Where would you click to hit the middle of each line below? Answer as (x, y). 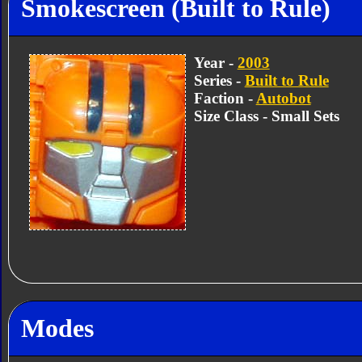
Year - (215, 62)
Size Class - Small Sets (266, 116)
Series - (219, 80)
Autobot (283, 98)
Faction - (225, 98)
